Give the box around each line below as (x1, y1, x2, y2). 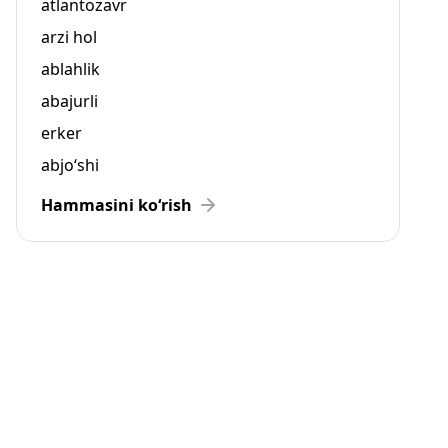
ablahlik (41, 58, 100, 80)
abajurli (41, 90, 98, 112)
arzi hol (41, 26, 97, 48)
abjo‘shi (41, 154, 99, 176)
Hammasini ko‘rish (41, 194, 192, 216)
